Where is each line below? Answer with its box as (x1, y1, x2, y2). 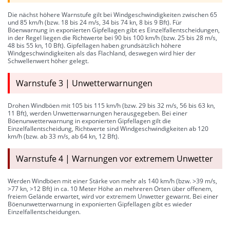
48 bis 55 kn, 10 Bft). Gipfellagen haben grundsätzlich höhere (8, 41, 181, 50)
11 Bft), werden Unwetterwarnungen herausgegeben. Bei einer (8, 108, 187, 118)
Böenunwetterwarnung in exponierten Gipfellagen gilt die (8, 116, 171, 125)
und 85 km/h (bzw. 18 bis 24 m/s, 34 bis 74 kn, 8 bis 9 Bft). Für (8, 17, 182, 27)
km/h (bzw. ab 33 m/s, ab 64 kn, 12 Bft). (8, 131, 119, 141)
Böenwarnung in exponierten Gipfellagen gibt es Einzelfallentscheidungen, (8, 25, 220, 34)
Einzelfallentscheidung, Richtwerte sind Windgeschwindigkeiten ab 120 (8, 124, 208, 133)
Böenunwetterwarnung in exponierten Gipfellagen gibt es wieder (8, 199, 192, 208)
